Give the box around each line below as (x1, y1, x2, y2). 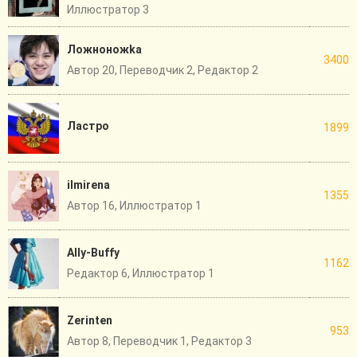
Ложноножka (67, 43, 142, 57)
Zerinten (67, 314, 112, 328)
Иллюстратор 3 (67, 3, 149, 17)
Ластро (67, 120, 109, 133)
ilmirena (67, 178, 110, 192)
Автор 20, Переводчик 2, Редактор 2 (67, 64, 258, 77)
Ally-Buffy (67, 246, 120, 260)
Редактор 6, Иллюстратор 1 (67, 267, 214, 280)
